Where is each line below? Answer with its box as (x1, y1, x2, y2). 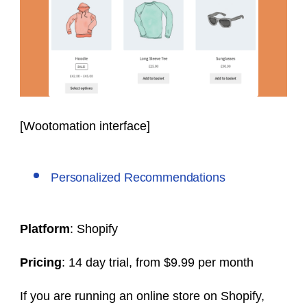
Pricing (20, 255, 62, 269)
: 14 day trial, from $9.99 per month (62, 255, 257, 269)
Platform (20, 221, 70, 236)
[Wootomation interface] (20, 119, 150, 133)
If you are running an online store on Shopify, (20, 288, 265, 303)
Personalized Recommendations (51, 170, 225, 184)
